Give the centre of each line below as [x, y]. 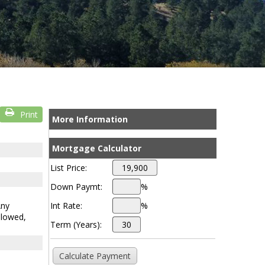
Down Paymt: [76, 187]
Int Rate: [66, 206]
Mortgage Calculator [96, 148]
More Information [90, 119]
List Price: [68, 168]
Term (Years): [76, 224]
